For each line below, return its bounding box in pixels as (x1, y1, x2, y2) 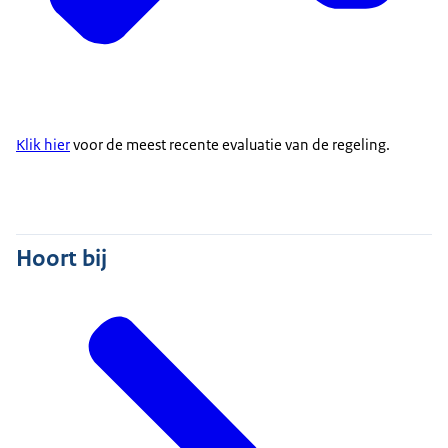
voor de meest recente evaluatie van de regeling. (70, 135, 390, 155)
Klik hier (16, 135, 70, 155)
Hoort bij (16, 243, 107, 274)
